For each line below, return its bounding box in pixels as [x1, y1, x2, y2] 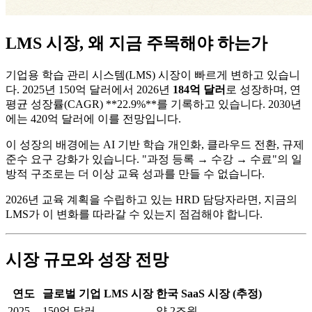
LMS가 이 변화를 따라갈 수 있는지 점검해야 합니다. [6, 208, 263, 220]
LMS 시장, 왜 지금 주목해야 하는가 [6, 33, 267, 52]
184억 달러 [173, 83, 226, 95]
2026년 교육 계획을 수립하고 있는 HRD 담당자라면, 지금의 [6, 193, 297, 205]
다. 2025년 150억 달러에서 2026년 [6, 83, 173, 95]
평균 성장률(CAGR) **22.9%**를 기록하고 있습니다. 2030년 [6, 97, 302, 110]
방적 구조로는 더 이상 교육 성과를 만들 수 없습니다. [6, 167, 265, 180]
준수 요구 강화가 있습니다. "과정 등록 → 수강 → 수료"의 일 [6, 153, 302, 165]
